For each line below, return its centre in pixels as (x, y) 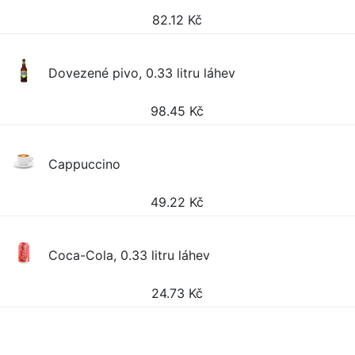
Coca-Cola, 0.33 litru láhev (130, 255)
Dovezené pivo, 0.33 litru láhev (142, 73)
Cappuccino (85, 164)
